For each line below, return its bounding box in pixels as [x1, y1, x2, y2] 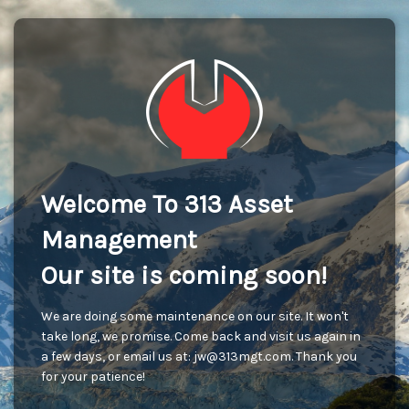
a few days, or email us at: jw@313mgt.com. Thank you [41, 349, 357, 364]
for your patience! [41, 369, 145, 384]
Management [41, 225, 197, 255]
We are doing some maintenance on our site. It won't [41, 309, 349, 324]
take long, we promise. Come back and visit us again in [41, 329, 361, 344]
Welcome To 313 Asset [41, 189, 293, 219]
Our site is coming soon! [41, 260, 327, 290]
